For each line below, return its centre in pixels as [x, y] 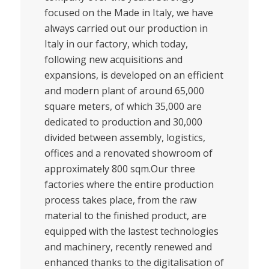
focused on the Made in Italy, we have [128, 12]
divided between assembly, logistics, [125, 137]
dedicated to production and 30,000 [123, 122]
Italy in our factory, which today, [116, 44]
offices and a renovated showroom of [128, 153]
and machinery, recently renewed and [128, 246]
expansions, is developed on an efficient [134, 75]
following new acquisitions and [113, 59]
